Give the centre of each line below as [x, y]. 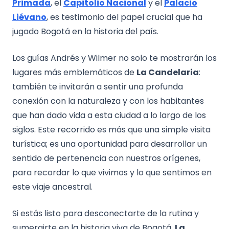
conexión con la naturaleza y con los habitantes [108, 101]
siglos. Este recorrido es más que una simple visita [111, 129]
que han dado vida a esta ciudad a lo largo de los [109, 115]
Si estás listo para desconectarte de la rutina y [106, 213]
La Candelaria [168, 72]
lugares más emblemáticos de [74, 72]
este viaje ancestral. [52, 187]
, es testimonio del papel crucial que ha [124, 17]
